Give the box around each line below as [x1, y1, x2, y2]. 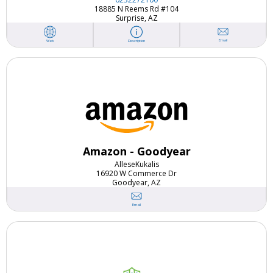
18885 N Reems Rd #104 [94, 3, 179, 14]
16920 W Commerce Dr [96, 168, 177, 179]
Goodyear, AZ [112, 177, 161, 188]
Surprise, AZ [115, 12, 158, 23]
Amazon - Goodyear [82, 143, 191, 158]
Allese [114, 158, 135, 169]
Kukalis [135, 158, 159, 169]
